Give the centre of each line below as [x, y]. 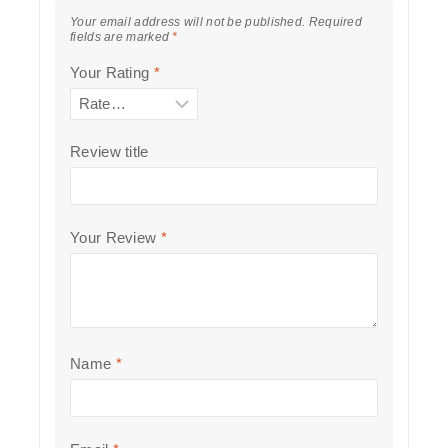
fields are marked [121, 36]
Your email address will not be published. [188, 21]
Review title [109, 152]
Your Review [115, 237]
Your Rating [112, 72]
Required [335, 21]
